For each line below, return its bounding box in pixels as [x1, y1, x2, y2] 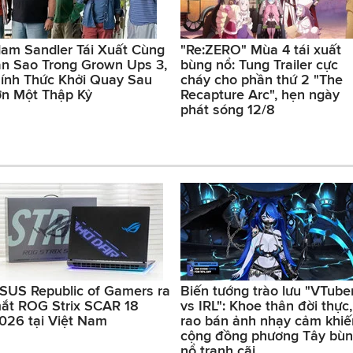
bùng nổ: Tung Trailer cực [180, 56, 338, 72]
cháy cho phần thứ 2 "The [180, 71, 343, 87]
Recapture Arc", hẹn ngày [180, 86, 340, 102]
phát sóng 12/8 [180, 101, 275, 117]
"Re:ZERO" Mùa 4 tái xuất [180, 41, 341, 58]
